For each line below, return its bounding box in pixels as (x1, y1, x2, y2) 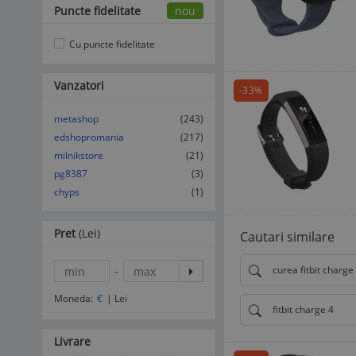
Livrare (54, 334, 91, 349)
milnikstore (54, 149, 103, 162)
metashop (54, 112, 99, 126)
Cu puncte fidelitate (67, 37, 155, 51)
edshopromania (54, 130, 124, 144)
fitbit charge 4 (273, 303, 334, 316)
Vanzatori (54, 78, 104, 93)
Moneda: (54, 292, 93, 305)
